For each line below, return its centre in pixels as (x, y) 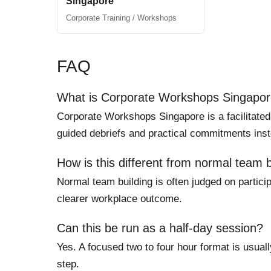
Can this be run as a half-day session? (160, 228)
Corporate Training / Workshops (121, 18)
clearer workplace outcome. (119, 199)
